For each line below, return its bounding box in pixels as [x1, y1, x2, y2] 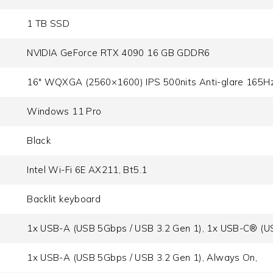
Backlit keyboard [27, 193, 101, 205]
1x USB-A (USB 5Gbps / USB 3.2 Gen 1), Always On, [27, 252, 258, 264]
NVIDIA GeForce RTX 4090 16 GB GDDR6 [27, 47, 210, 59]
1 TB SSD [27, 18, 70, 30]
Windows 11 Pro [27, 105, 102, 118]
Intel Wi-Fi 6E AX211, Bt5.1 [27, 164, 147, 176]
